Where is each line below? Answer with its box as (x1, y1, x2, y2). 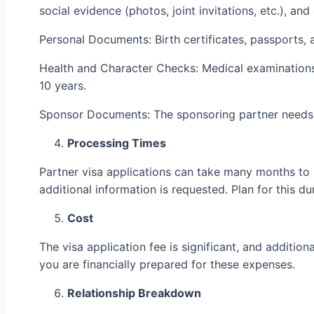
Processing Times (67, 135, 166, 150)
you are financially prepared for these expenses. (39, 257, 295, 271)
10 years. (39, 78, 86, 93)
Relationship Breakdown (67, 285, 201, 300)
